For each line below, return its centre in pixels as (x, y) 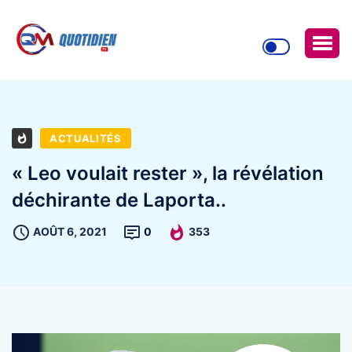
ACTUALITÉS (86, 138)
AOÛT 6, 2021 (70, 231)
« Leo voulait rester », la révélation (168, 173)
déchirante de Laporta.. (119, 200)
